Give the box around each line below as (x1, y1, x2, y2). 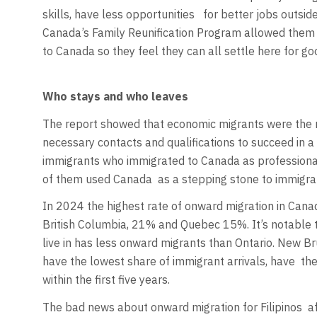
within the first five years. (42, 272, 170, 287)
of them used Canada (42, 171, 152, 186)
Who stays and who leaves (42, 89, 188, 104)
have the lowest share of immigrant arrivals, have (42, 254, 295, 269)
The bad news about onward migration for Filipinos (42, 299, 302, 314)
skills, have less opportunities (42, 6, 197, 21)
